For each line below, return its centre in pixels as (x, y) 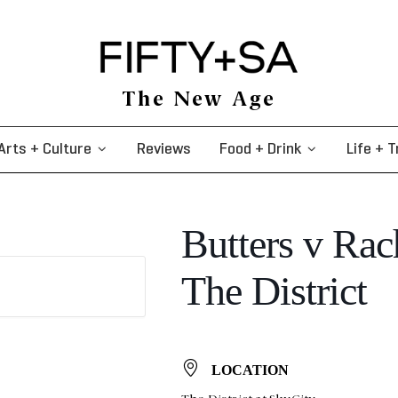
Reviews (163, 149)
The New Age (199, 100)
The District (274, 291)
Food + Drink (261, 149)
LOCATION (251, 370)
